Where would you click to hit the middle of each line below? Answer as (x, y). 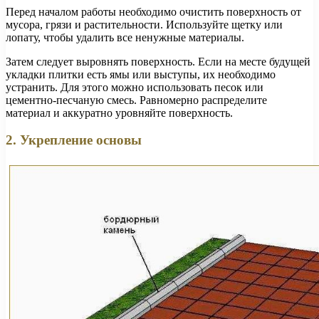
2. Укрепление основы (74, 140)
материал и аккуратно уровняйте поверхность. (119, 113)
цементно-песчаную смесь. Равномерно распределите (136, 100)
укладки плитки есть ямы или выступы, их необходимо (141, 74)
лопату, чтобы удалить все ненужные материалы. (125, 37)
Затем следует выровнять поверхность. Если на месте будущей (158, 61)
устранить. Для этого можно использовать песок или (135, 87)
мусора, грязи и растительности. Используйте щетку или (144, 24)
